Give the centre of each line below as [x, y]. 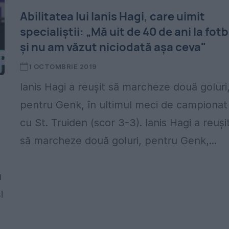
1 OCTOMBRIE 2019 [63, 66]
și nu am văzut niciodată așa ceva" [113, 47]
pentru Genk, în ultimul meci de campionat [124, 105]
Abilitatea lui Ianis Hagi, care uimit [113, 16]
